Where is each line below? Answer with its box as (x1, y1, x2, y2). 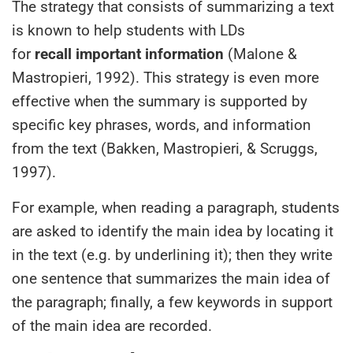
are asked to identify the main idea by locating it (12, 221, 333, 240)
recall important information (35, 44, 224, 63)
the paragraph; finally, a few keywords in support (12, 292, 333, 311)
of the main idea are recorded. (12, 316, 212, 335)
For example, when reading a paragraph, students (12, 198, 340, 217)
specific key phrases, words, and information (12, 115, 311, 134)
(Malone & (224, 44, 297, 63)
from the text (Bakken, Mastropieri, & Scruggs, (12, 139, 318, 158)
